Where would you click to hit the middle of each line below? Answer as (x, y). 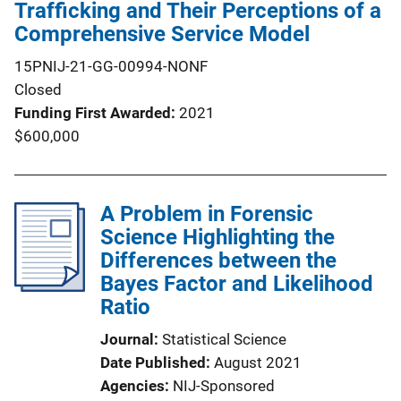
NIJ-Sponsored (224, 386)
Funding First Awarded (93, 113)
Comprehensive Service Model (162, 34)
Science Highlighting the (218, 237)
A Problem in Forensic (207, 214)
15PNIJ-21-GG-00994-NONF (111, 66)
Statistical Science (224, 339)
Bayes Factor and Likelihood (237, 284)
